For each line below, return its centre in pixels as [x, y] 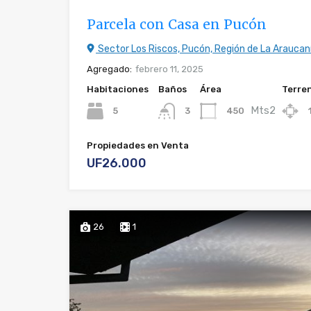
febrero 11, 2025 [169, 69]
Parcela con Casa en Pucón [177, 24]
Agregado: [109, 69]
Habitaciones [118, 89]
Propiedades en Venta [138, 145]
